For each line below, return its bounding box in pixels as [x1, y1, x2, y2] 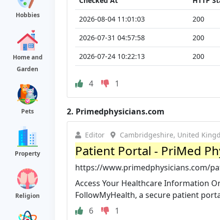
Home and [12, 53, 43, 61]
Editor [85, 130, 105, 139]
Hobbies [15, 11, 40, 19]
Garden [17, 65, 38, 73]
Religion [15, 192, 40, 200]
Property [15, 149, 40, 158]
